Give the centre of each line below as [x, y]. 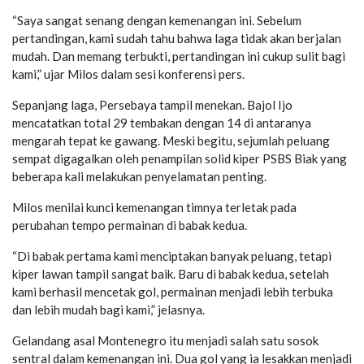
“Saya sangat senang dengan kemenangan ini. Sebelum [157, 20]
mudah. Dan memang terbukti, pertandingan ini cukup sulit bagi [179, 56]
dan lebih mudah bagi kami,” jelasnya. [108, 309]
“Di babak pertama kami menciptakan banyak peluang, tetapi [172, 256]
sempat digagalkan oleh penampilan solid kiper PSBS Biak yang [180, 158]
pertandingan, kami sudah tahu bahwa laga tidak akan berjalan [177, 38]
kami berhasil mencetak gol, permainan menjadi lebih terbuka [173, 291]
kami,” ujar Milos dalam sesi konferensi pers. [128, 74]
